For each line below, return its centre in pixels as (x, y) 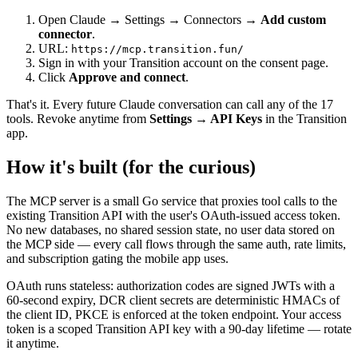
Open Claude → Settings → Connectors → (149, 19)
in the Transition (304, 118)
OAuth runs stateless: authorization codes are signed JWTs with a (171, 285)
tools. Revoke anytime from (78, 118)
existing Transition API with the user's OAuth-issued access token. (173, 215)
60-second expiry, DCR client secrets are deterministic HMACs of (173, 300)
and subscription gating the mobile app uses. (117, 258)
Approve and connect (127, 77)
